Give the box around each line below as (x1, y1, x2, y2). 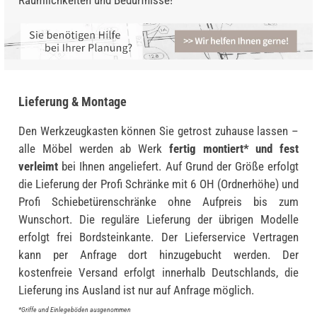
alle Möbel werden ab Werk (18, 141, 169, 156)
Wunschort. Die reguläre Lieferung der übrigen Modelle (18, 212, 299, 226)
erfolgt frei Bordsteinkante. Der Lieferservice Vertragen (18, 229, 299, 244)
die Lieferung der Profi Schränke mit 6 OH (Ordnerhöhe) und (18, 176, 299, 191)
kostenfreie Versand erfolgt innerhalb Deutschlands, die (18, 265, 299, 279)
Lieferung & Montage (18, 93, 127, 109)
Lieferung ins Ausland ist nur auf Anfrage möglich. (18, 282, 254, 297)
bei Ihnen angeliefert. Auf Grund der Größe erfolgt (58, 158, 299, 173)
